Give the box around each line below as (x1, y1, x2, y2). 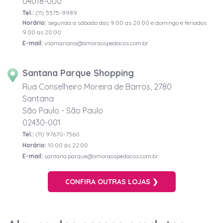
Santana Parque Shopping (22, 67, 134, 79)
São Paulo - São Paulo (22, 106, 103, 116)
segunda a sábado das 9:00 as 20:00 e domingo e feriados (46, 19, 207, 27)
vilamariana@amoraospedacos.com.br (43, 39, 148, 47)
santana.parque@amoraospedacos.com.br (43, 152, 158, 160)
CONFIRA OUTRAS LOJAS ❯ (65, 177, 158, 187)
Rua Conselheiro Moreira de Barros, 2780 (22, 82, 172, 92)
